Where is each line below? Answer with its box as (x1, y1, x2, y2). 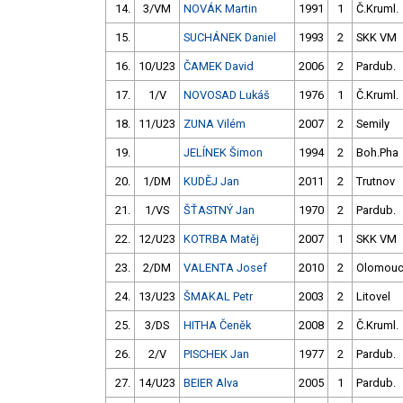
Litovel (356, 290, 390, 304)
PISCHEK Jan (184, 347, 249, 362)
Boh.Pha (356, 146, 399, 160)
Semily (356, 117, 390, 131)
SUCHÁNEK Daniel (184, 31, 276, 45)
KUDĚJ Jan (184, 175, 239, 189)
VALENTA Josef (184, 261, 267, 275)
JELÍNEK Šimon (184, 146, 263, 160)
